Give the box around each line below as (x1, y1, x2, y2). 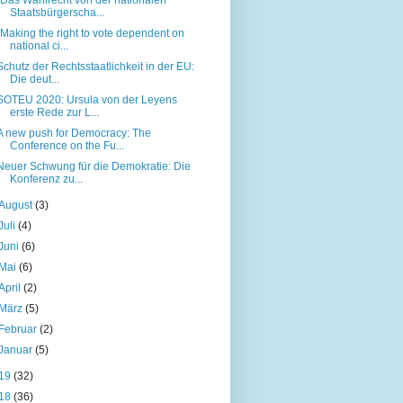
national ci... (9, 39, 68, 52)
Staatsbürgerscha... (9, 5, 104, 19)
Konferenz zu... (9, 172, 83, 185)
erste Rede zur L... (9, 105, 99, 119)
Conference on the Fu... (9, 139, 124, 152)
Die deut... (9, 72, 59, 85)
